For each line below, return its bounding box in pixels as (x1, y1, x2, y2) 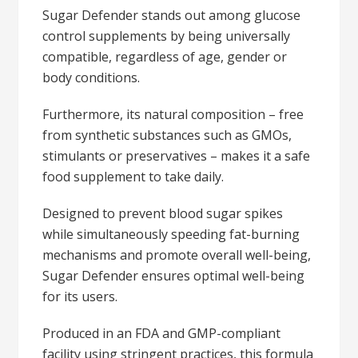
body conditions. (42, 69, 141, 86)
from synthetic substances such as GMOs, (42, 126, 292, 144)
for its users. (42, 288, 118, 305)
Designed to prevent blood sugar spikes (42, 205, 284, 222)
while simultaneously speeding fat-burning (42, 225, 300, 243)
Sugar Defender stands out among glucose (42, 6, 301, 24)
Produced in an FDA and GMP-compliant (42, 324, 281, 342)
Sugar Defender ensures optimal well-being (42, 267, 305, 284)
